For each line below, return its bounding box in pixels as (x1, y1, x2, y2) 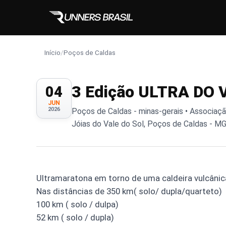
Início (44, 48, 61, 56)
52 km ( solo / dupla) (36, 212, 114, 223)
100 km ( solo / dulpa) (36, 199, 119, 210)
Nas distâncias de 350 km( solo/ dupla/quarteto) (36, 186, 222, 197)
